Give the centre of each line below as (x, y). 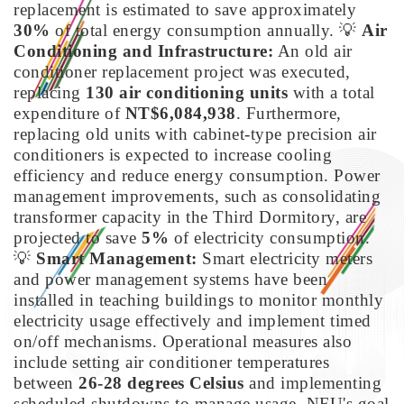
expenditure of (69, 113)
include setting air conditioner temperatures (171, 362)
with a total (331, 92)
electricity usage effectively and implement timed (193, 320)
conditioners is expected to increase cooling (173, 154)
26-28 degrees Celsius (161, 382)
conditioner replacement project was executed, (182, 71)
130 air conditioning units (187, 92)
